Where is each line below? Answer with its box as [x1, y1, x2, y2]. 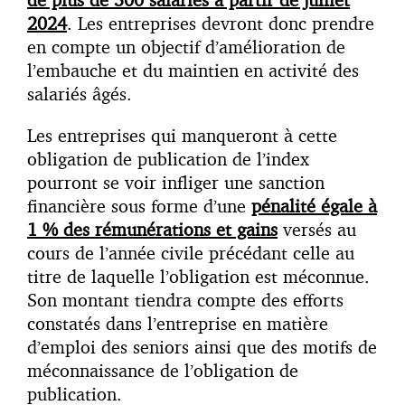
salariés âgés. [27, 82, 132, 106]
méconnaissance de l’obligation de [27, 359, 298, 382]
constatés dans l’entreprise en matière [27, 312, 328, 335]
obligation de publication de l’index [27, 147, 309, 171]
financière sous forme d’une [27, 194, 251, 218]
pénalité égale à [251, 194, 377, 218]
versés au [278, 218, 356, 241]
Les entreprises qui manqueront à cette [27, 124, 337, 147]
